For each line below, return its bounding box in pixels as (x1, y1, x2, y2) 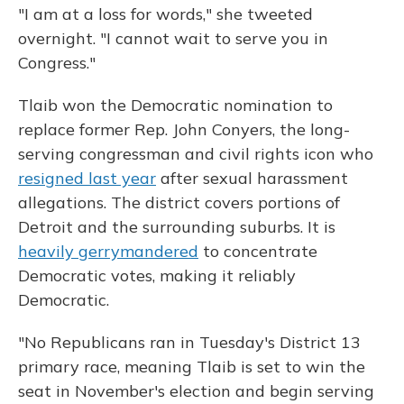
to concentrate (198, 241, 317, 262)
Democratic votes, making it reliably (18, 265, 296, 287)
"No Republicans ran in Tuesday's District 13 (18, 332, 361, 353)
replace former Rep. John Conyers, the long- (18, 119, 350, 141)
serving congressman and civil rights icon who (18, 143, 373, 165)
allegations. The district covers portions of (18, 192, 340, 214)
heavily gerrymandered (18, 241, 198, 262)
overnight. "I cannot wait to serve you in (18, 28, 328, 50)
